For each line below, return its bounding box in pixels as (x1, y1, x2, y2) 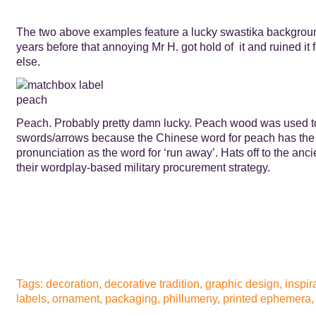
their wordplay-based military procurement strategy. (16, 161, 270, 174)
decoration (45, 277, 99, 290)
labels (16, 292, 47, 305)
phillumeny (162, 292, 217, 305)
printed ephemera (222, 292, 311, 305)
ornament (51, 292, 99, 305)
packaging (104, 292, 157, 305)
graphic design (205, 277, 279, 290)
